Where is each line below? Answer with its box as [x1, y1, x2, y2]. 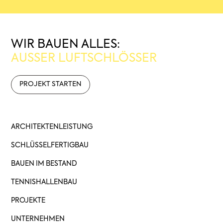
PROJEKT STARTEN [19, 81, 82, 88]
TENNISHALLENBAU [11, 178, 78, 186]
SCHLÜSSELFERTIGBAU [11, 141, 89, 149]
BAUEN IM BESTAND [11, 160, 78, 167]
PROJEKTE [11, 197, 46, 204]
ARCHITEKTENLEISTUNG [11, 123, 93, 130]
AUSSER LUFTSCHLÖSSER [11, 52, 150, 64]
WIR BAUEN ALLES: [11, 38, 120, 50]
